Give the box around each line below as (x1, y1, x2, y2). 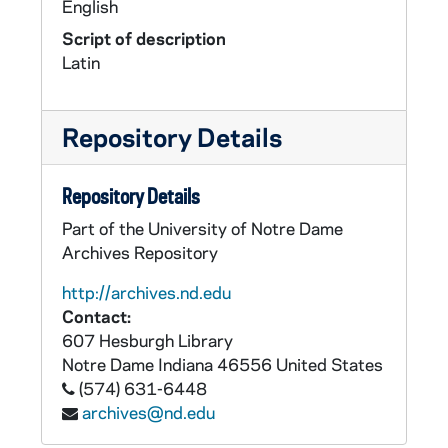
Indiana (158, 353, 213, 375)
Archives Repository (62, 241, 218, 263)
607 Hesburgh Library (62, 329, 233, 351)
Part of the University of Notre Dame (62, 217, 343, 239)
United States (276, 353, 383, 375)
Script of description (62, 27, 226, 49)
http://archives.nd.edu (62, 281, 231, 303)
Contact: (62, 305, 131, 327)
